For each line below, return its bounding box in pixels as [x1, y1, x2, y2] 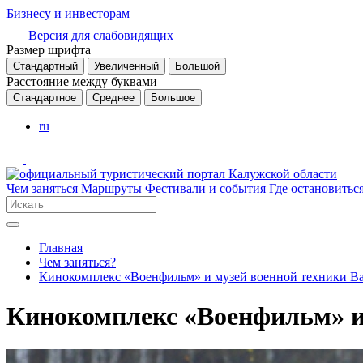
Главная [39, 241, 83, 254]
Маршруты [81, 181, 145, 195]
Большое [151, 92, 195, 104]
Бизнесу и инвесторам [6, 6, 130, 20]
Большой [175, 60, 220, 72]
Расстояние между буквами [6, 75, 157, 88]
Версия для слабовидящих [28, 28, 173, 42]
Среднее [92, 92, 135, 104]
